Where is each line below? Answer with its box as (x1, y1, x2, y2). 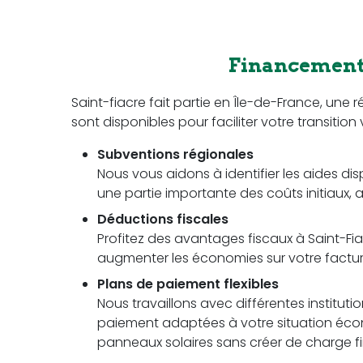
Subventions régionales (97, 145, 254, 164)
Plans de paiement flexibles (97, 275, 279, 294)
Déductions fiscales (97, 210, 228, 229)
